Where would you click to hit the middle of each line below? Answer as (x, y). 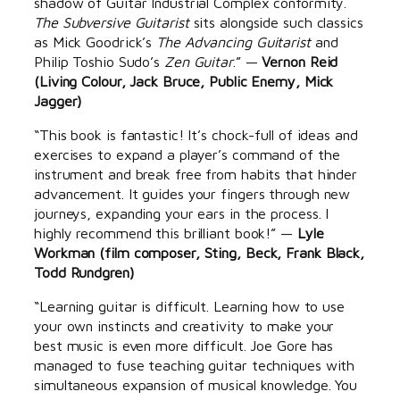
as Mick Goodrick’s (96, 41)
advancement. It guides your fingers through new (192, 193)
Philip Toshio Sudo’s (99, 61)
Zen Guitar (198, 61)
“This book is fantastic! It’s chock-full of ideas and (196, 134)
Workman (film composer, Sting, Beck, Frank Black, (200, 252)
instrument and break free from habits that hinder (196, 174)
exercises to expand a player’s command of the (187, 154)
